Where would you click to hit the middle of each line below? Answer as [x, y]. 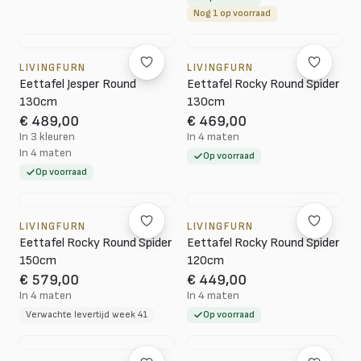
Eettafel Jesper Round [78, 84]
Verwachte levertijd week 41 [87, 315]
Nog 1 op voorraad [232, 13]
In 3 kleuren [47, 137]
